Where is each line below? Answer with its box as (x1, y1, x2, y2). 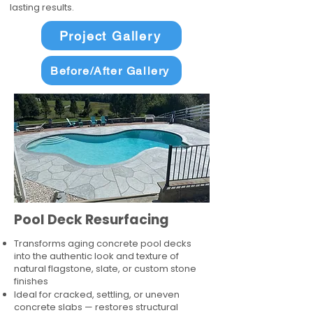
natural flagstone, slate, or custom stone (14, 262, 196, 275)
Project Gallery (59, 28, 161, 43)
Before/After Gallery (50, 64, 170, 78)
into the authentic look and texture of (14, 249, 179, 263)
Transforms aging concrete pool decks (14, 237, 191, 250)
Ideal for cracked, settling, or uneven (14, 288, 180, 301)
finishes (14, 275, 48, 288)
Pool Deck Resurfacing (14, 210, 172, 229)
